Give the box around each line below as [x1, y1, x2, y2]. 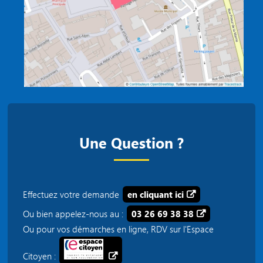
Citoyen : [22, 249, 58, 262]
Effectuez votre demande [22, 188, 122, 200]
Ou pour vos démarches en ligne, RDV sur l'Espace [22, 223, 214, 235]
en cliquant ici [127, 188, 184, 200]
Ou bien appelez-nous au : [22, 207, 126, 220]
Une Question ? [79, 132, 184, 152]
